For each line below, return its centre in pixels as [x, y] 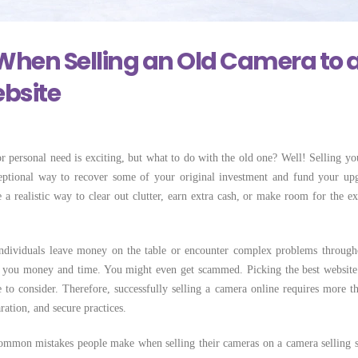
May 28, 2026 [113, 23]
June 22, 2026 [282, 38]
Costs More [288, 22]
